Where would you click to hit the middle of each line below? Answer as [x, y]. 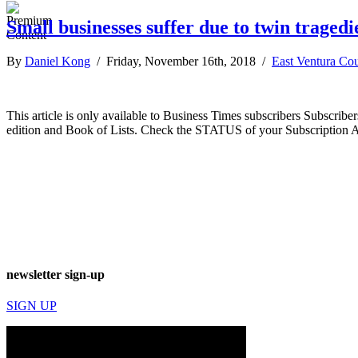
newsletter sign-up [56, 275]
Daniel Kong [58, 61]
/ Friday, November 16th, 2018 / [181, 61]
